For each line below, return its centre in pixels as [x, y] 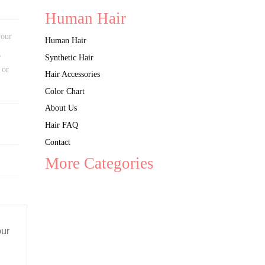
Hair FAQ [62, 125]
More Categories [99, 164]
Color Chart [65, 91]
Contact [58, 142]
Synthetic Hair [69, 57]
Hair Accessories [72, 74]
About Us [61, 108]
